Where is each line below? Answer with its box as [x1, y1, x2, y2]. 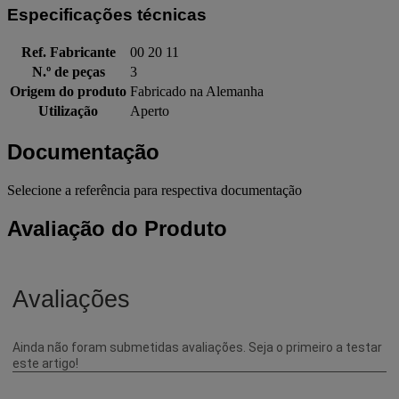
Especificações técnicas [7, 5, 207, 25]
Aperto [130, 102, 169, 118]
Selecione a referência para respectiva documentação [7, 182, 302, 198]
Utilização [38, 102, 98, 118]
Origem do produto [10, 83, 126, 99]
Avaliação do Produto [7, 216, 227, 240]
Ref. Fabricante [20, 44, 116, 60]
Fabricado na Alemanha [130, 83, 264, 99]
